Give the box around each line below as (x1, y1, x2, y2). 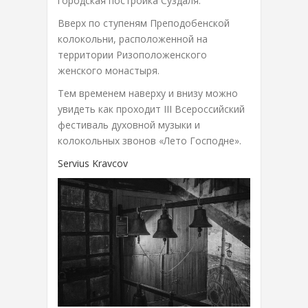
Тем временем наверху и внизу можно (58, 87, 238, 100)
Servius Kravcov (58, 157, 128, 170)
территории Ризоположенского (58, 48, 207, 61)
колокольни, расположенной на (58, 32, 208, 45)
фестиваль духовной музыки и (58, 118, 200, 131)
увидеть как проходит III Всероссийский (58, 102, 245, 115)
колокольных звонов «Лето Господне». (58, 134, 241, 147)
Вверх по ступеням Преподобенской (58, 16, 230, 30)
